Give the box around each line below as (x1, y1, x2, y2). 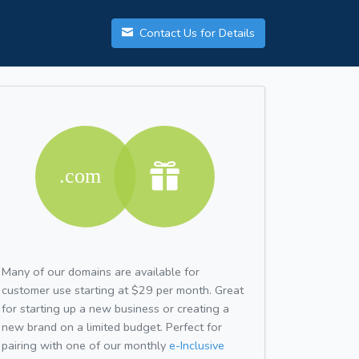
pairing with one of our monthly (2, 337, 169, 353)
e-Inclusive (169, 337, 224, 353)
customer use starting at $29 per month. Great (2, 281, 244, 298)
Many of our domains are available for (2, 263, 200, 280)
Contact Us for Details (136, 25, 255, 42)
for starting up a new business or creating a (2, 300, 229, 317)
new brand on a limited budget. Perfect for (2, 318, 222, 335)
